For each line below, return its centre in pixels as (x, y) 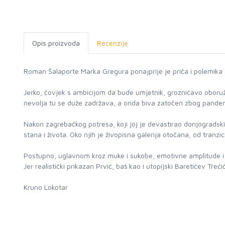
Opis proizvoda (56, 43)
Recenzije (113, 43)
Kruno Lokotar (46, 187)
